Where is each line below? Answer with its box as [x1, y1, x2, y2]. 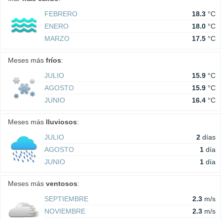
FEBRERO [44, 10, 77, 18]
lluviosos [46, 118, 77, 126]
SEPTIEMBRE [44, 195, 88, 203]
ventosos [46, 180, 77, 188]
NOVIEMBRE [44, 207, 85, 216]
